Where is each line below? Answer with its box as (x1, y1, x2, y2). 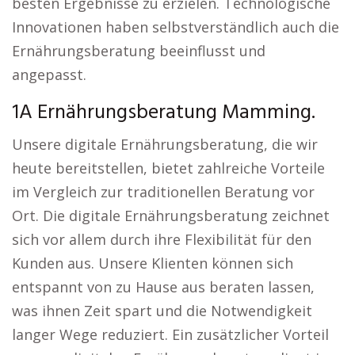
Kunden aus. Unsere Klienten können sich (12, 254, 293, 273)
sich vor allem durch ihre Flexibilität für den (12, 230, 311, 249)
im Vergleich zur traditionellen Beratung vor (12, 182, 315, 201)
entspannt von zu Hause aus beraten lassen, (12, 277, 315, 296)
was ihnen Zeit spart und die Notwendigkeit (12, 301, 312, 320)
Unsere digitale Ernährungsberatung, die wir (12, 135, 318, 154)
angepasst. (12, 65, 86, 84)
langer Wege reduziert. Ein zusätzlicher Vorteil (12, 325, 329, 344)
